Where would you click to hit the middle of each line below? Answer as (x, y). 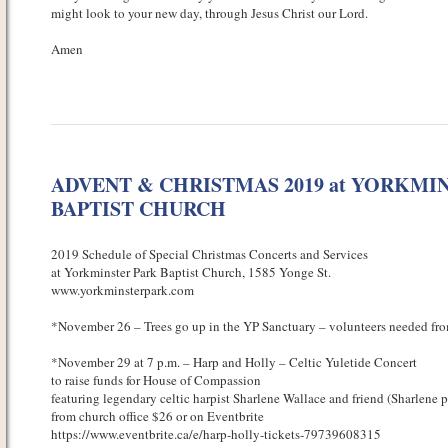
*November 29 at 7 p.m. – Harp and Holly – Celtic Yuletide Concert (233, 362)
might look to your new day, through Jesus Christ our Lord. (209, 13)
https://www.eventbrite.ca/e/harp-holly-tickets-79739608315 (215, 434)
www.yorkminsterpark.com (122, 290)
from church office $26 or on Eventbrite (157, 416)
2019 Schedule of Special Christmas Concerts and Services (209, 254)
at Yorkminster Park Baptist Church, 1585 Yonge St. (190, 272)
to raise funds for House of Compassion (155, 380)
